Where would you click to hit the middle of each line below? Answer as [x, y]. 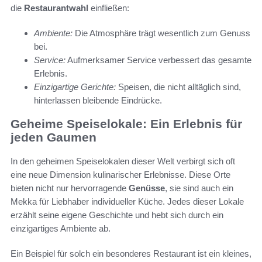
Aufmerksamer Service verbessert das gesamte [158, 60]
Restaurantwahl [56, 8]
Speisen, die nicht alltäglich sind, [178, 87]
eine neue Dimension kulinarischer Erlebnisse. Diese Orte [120, 174]
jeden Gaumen [54, 137]
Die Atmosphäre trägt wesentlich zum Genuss [161, 33]
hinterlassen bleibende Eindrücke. [98, 101]
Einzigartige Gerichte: [75, 87]
